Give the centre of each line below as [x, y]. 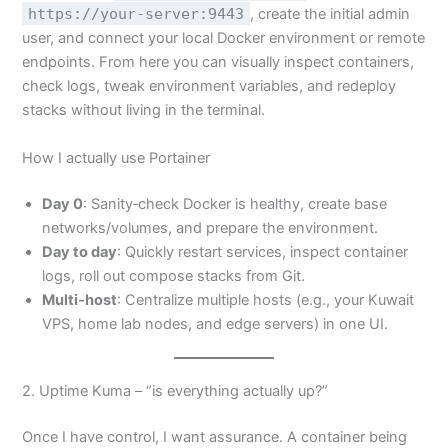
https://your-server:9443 [136, 14]
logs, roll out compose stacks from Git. [174, 275]
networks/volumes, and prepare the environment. [210, 227]
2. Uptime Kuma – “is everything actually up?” [175, 391]
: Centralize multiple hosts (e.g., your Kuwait [266, 299]
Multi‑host [80, 299]
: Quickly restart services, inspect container [263, 251]
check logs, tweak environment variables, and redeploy [209, 86]
